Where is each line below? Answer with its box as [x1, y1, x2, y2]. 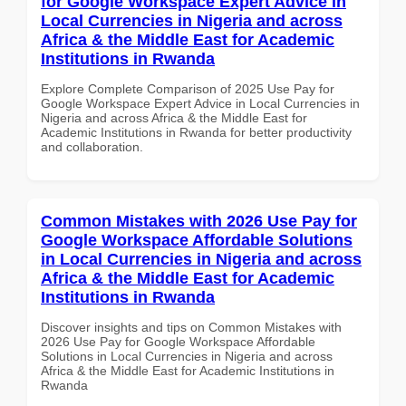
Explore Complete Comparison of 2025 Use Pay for [41, 81, 334, 96]
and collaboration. [41, 139, 143, 154]
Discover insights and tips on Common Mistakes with [41, 319, 342, 334]
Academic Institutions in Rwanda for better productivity [41, 124, 352, 140]
